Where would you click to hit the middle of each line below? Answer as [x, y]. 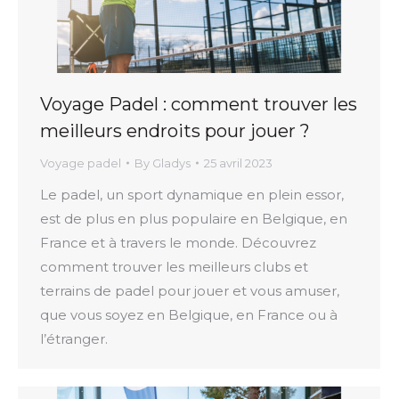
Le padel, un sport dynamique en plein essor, [192, 194]
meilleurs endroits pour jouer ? [175, 130]
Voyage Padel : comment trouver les [199, 104]
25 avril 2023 [238, 163]
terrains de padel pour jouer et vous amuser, [190, 290]
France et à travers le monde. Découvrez [178, 242]
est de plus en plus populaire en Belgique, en [194, 218]
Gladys [171, 163]
